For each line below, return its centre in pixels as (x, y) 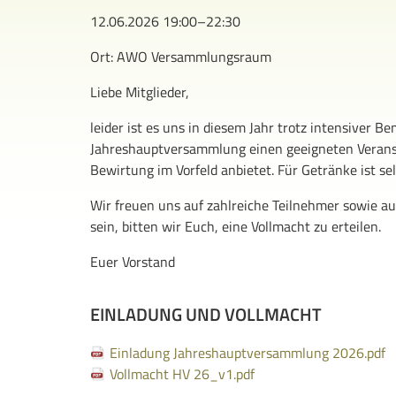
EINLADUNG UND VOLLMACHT (206, 314)
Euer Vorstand (133, 262)
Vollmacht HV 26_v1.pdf (182, 374)
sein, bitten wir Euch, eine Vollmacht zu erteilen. (236, 226)
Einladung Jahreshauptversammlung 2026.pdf (247, 353)
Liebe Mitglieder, (140, 92)
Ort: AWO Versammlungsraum (181, 57)
